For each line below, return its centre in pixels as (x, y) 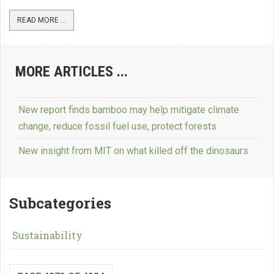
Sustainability (47, 235)
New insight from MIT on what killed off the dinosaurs (133, 151)
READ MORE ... (42, 20)
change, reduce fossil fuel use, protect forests (117, 126)
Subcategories (60, 203)
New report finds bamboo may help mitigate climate (129, 110)
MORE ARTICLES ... (72, 72)
